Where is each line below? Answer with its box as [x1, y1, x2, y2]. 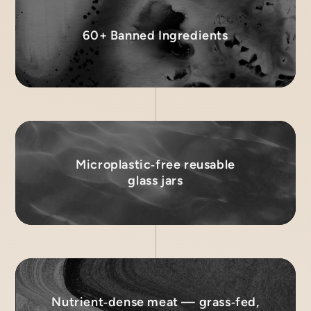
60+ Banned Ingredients [83, 27, 228, 43]
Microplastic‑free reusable [76, 157, 235, 172]
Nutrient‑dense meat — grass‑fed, [51, 294, 260, 310]
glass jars [128, 173, 183, 188]
